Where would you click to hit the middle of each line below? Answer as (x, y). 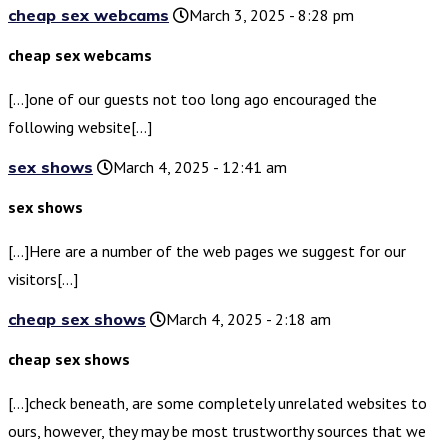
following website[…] (80, 127)
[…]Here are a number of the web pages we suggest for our (207, 251)
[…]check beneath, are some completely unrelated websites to (217, 403)
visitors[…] (43, 279)
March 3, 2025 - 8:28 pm (271, 15)
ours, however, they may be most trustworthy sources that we (217, 431)
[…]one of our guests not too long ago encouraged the (192, 99)
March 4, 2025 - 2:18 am (248, 319)
